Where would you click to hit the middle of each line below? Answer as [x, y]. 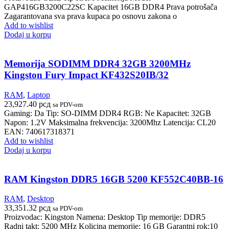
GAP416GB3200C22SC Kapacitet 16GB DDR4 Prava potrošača [111, 7]
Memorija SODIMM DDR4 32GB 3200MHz [97, 64]
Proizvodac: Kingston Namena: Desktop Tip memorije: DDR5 [105, 217]
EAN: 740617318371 [39, 131]
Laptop [39, 95]
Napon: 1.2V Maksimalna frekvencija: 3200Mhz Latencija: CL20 [110, 122]
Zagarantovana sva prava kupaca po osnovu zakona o [90, 16]
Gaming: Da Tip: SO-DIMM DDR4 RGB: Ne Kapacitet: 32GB [108, 113]
